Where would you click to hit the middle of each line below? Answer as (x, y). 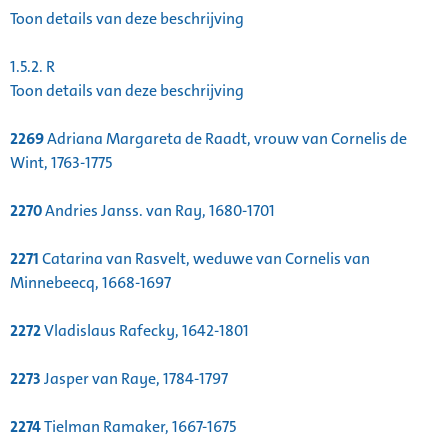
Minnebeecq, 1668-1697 (90, 283)
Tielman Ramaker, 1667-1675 (138, 427)
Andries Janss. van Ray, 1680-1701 (158, 211)
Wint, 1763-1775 (61, 163)
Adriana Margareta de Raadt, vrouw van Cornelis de (225, 139)
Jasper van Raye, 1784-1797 (134, 379)
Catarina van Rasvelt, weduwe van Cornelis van (204, 259)
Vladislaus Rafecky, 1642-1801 (145, 331)
